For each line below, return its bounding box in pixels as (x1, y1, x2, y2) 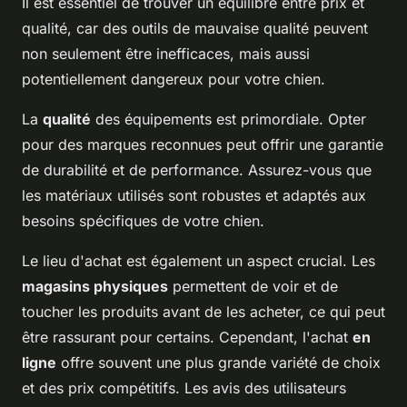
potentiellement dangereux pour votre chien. (22, 70, 325, 89)
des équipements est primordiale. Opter (91, 110, 366, 129)
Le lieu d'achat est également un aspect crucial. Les (22, 252, 375, 271)
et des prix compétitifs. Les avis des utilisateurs (22, 379, 346, 398)
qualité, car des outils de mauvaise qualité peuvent (22, 19, 368, 38)
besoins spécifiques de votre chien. (22, 212, 264, 231)
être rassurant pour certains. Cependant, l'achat (22, 328, 352, 347)
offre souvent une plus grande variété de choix (56, 353, 381, 372)
